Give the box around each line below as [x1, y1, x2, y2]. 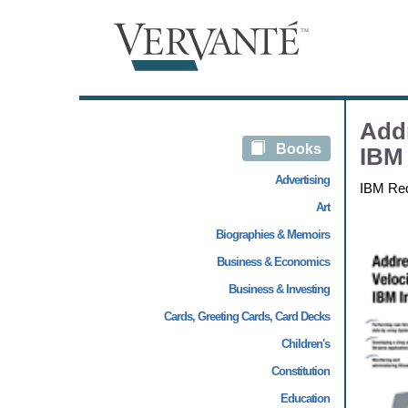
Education [280, 392, 330, 405]
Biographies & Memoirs [215, 228, 330, 241]
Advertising [274, 173, 330, 187]
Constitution [270, 364, 330, 378]
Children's [280, 337, 330, 351]
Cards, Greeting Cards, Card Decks [163, 310, 330, 323]
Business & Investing [228, 282, 330, 296]
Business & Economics [216, 255, 330, 269]
